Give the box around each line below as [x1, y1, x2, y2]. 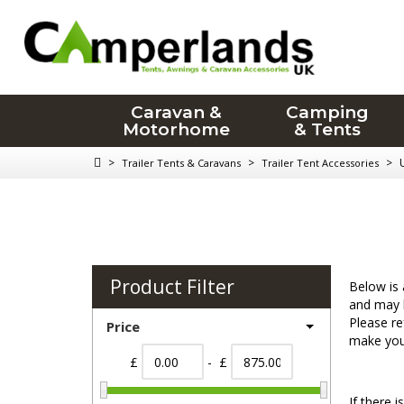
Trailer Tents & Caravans [122, 156, 241, 170]
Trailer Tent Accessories [262, 156, 379, 170]
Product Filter [110, 274, 234, 299]
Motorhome [122, 119, 230, 140]
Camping [286, 102, 370, 123]
